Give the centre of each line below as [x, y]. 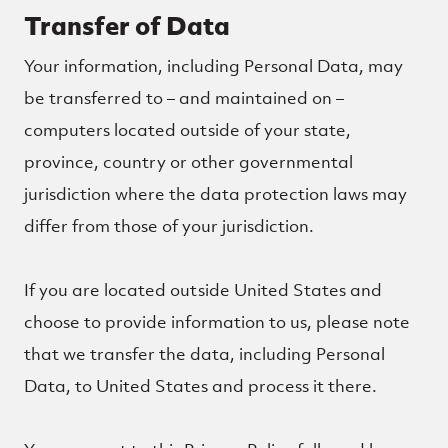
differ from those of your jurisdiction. [169, 226]
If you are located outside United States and [203, 290]
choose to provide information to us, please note [217, 322]
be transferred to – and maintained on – [184, 98]
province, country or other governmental [188, 162]
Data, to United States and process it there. [200, 386]
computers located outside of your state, [187, 130]
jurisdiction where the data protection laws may [215, 194]
